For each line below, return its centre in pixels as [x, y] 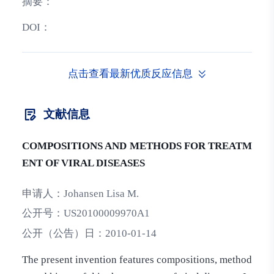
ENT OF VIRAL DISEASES [83, 163]
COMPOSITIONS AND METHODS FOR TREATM [137, 146]
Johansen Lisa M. [101, 193]
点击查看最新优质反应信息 [131, 73]
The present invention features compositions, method [137, 259]
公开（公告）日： [63, 234]
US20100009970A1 [106, 213]
